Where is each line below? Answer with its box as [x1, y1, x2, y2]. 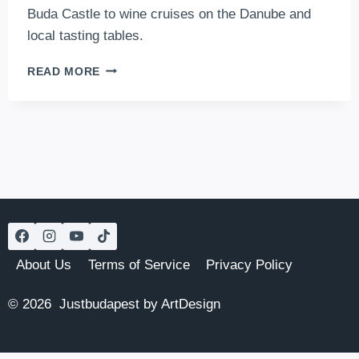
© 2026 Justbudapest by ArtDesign [8, 296, 220, 312]
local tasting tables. [27, 27, 143, 43]
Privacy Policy [205, 256, 292, 272]
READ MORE [27, 65, 101, 78]
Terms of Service [87, 256, 190, 272]
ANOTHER [99, 78, 159, 91]
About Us [16, 256, 72, 272]
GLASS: [99, 95, 146, 107]
